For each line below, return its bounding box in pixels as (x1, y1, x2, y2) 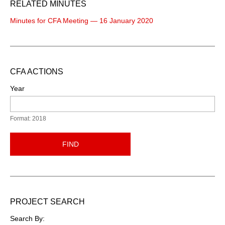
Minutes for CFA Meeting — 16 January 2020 (10, 16, 153, 25)
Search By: (10, 214, 45, 222)
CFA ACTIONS (10, 67, 63, 76)
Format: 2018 (10, 115, 46, 122)
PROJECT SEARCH (10, 197, 85, 206)
